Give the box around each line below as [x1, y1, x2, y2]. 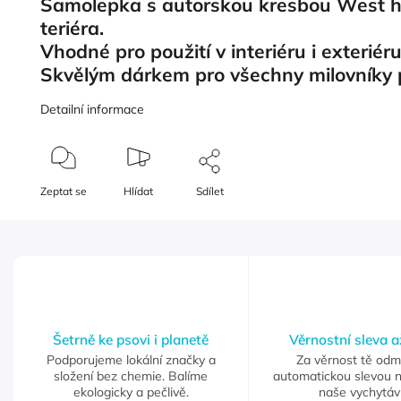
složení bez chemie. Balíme [54, 368, 208, 385]
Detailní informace [40, 101, 145, 118]
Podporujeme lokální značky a [46, 352, 216, 369]
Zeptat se [40, 184, 88, 199]
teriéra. [40, 16, 110, 39]
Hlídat [124, 184, 154, 199]
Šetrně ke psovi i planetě [53, 331, 209, 349]
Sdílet [196, 184, 225, 199]
